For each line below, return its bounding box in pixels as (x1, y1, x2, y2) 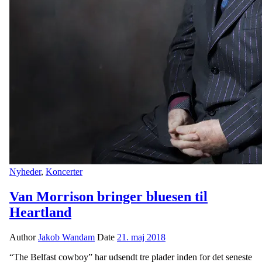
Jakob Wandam (38, 232, 95, 242)
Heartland (9, 204, 71, 220)
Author (9, 232, 38, 242)
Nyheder (9, 166, 41, 177)
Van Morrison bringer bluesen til (9, 188, 208, 204)
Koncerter (46, 166, 82, 177)
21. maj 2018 (117, 232, 166, 242)
